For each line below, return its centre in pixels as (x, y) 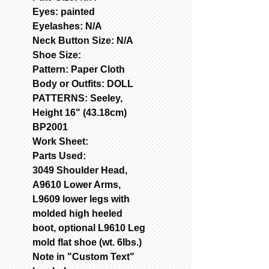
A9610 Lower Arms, (77, 184)
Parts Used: (59, 156)
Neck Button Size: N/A (83, 40)
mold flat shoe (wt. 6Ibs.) (87, 242)
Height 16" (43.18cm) (80, 112)
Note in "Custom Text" (83, 256)
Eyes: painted (64, 11)
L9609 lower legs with (81, 199)
